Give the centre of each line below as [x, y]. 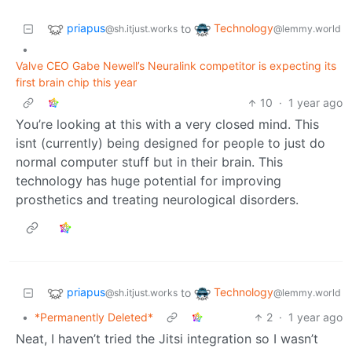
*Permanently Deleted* [94, 317]
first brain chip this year [76, 82]
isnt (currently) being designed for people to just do [170, 143]
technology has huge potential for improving [148, 181]
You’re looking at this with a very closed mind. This [167, 125]
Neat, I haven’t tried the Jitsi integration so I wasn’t [167, 339]
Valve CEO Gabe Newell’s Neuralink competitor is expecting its [176, 66]
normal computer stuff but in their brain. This [149, 162]
